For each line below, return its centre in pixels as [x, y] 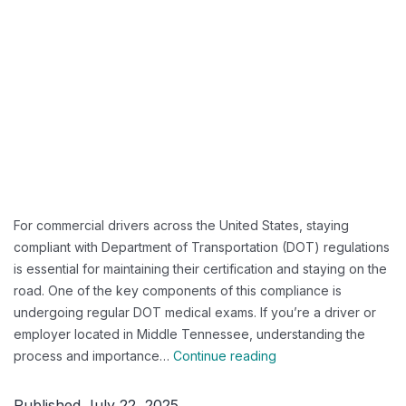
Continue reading [225, 356]
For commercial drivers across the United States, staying [181, 225]
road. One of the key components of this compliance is [178, 290]
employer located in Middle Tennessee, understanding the [189, 334]
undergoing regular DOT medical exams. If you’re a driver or [195, 312]
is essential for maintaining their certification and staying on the [200, 269]
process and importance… [93, 356]
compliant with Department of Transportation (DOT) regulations [202, 247]
